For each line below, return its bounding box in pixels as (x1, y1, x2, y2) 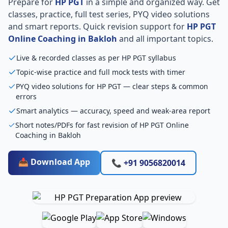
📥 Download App (18, 156, 90, 167)
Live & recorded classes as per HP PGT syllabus (16, 53, 176, 63)
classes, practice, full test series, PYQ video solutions (8, 9, 210, 20)
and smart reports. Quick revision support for (8, 21, 187, 32)
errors (16, 92, 37, 101)
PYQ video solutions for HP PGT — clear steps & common (16, 81, 209, 91)
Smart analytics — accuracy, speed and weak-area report (16, 106, 210, 116)
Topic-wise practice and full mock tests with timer (16, 67, 185, 77)
